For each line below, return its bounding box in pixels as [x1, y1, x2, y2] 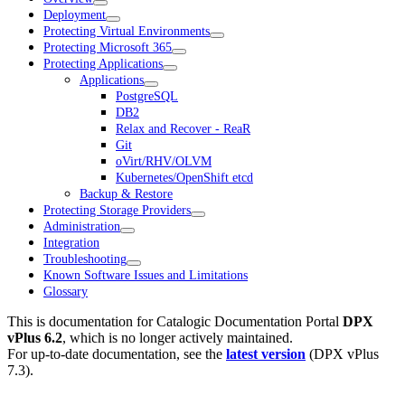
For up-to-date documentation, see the [7, 346, 226, 362]
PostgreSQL [116, 89, 178, 103]
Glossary [43, 284, 88, 298]
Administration [43, 219, 120, 233]
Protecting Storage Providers [43, 202, 191, 217]
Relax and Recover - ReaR [116, 121, 250, 136]
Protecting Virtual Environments [43, 24, 210, 38]
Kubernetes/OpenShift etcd [116, 170, 253, 184]
